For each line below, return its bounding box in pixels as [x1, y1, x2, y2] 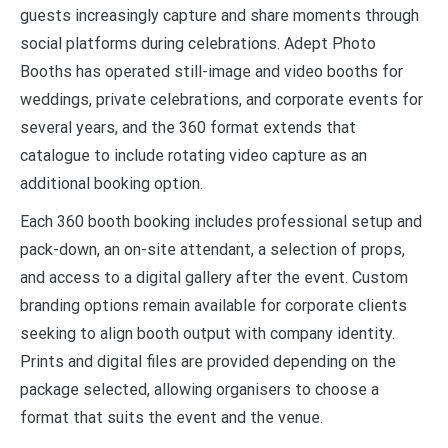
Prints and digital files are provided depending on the [20, 351, 396, 371]
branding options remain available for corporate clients [20, 295, 407, 315]
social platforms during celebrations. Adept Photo [20, 33, 376, 53]
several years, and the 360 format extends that [20, 117, 356, 137]
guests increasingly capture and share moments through [20, 5, 419, 25]
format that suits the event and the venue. [20, 407, 323, 427]
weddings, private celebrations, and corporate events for [20, 89, 423, 109]
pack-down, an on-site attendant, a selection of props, [20, 239, 405, 259]
